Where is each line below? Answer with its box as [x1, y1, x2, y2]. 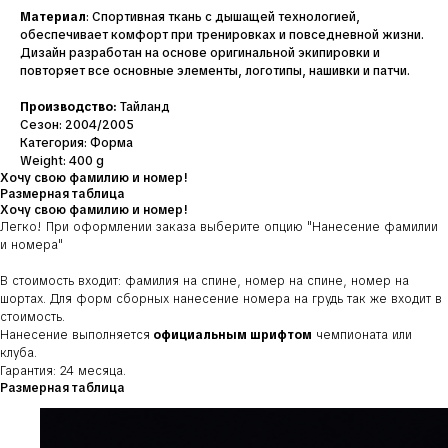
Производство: [20, 99, 117, 115]
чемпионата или [312, 327, 412, 343]
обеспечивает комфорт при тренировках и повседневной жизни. [20, 27, 424, 43]
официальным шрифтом [150, 327, 312, 343]
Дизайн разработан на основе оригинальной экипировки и [20, 45, 380, 61]
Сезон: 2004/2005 [20, 117, 134, 133]
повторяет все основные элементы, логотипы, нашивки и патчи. [20, 63, 410, 79]
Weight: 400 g [20, 153, 104, 169]
